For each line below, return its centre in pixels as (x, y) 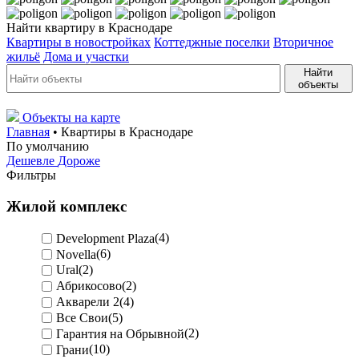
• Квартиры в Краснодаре (121, 132)
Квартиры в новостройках (79, 42)
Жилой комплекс (67, 206)
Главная (28, 132)
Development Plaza (105, 238)
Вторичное (303, 42)
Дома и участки (86, 56)
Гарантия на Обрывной (120, 333)
